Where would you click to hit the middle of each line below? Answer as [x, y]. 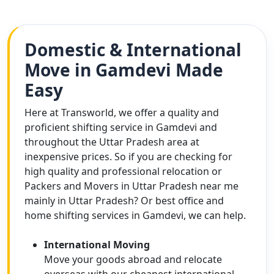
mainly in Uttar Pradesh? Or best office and [124, 201]
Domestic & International [133, 50]
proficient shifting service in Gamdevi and [121, 127]
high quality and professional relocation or [123, 171]
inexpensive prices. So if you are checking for [128, 157]
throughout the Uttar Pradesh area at [112, 142]
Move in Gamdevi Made [124, 70]
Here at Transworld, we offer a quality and [122, 113]
